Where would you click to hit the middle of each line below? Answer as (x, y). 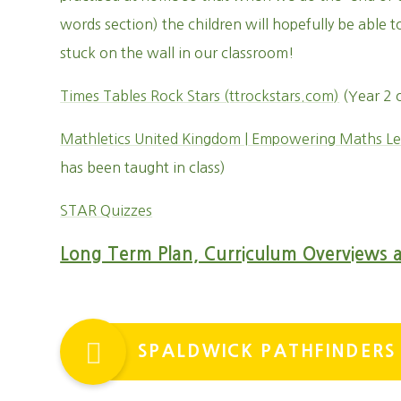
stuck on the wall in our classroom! (178, 53)
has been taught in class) (143, 167)
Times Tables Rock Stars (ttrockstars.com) (200, 96)
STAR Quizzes (107, 210)
